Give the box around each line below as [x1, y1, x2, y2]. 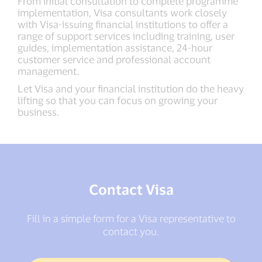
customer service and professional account [18, 53, 211, 65]
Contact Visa [88, 181, 174, 198]
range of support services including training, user [18, 30, 235, 42]
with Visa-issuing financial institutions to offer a [18, 18, 228, 30]
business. [18, 106, 60, 118]
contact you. [103, 225, 159, 237]
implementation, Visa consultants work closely [18, 6, 227, 19]
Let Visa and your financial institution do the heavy [18, 82, 244, 95]
